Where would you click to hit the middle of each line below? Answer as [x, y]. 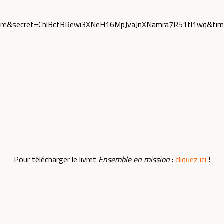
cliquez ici [191, 160]
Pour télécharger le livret [56, 160]
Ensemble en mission [134, 160]
